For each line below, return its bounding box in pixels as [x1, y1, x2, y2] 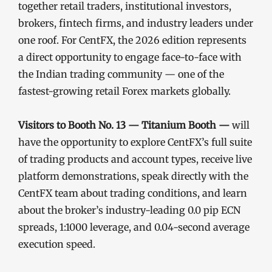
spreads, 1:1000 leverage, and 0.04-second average [18, 220, 250, 233]
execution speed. [18, 237, 95, 250]
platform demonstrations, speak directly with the [18, 169, 248, 182]
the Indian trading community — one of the [18, 67, 224, 80]
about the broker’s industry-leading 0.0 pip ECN [18, 203, 240, 216]
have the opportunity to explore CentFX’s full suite [18, 135, 252, 148]
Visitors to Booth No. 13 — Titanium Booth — [18, 118, 229, 131]
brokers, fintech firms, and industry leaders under [18, 16, 253, 29]
